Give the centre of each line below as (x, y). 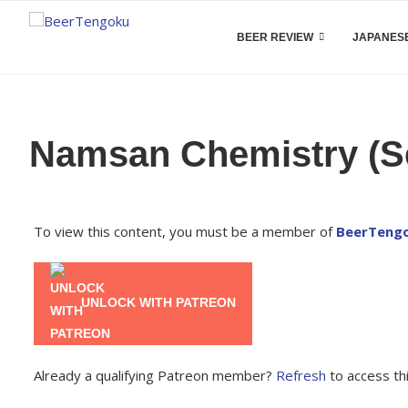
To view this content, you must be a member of (185, 231)
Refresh (301, 375)
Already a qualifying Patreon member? (155, 375)
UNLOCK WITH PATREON (157, 303)
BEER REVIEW (275, 37)
